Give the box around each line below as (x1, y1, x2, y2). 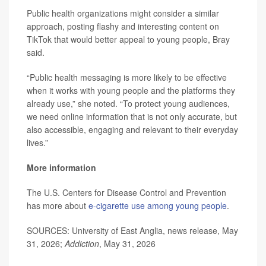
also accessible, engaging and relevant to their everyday (27, 123, 238, 135)
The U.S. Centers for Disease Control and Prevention (27, 186, 226, 198)
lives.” (27, 137, 48, 148)
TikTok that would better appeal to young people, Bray (27, 33, 230, 45)
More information (27, 161, 96, 173)
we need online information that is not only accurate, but (27, 110, 237, 122)
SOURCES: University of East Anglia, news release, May (27, 224, 238, 236)
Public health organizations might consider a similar (27, 7, 219, 19)
